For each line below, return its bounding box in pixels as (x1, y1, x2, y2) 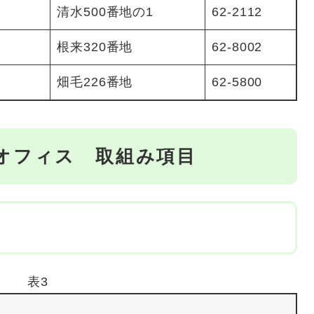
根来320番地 (57, 39, 133, 54)
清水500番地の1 (57, 4, 154, 19)
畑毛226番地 (57, 74, 133, 89)
